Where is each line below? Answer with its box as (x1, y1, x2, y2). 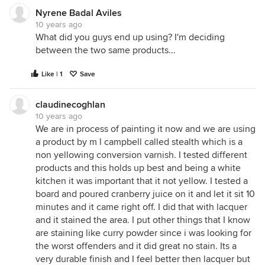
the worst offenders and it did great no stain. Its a (35, 240, 237, 252)
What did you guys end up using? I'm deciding (35, 31, 225, 43)
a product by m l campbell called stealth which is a (35, 136, 243, 148)
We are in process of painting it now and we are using (35, 123, 256, 135)
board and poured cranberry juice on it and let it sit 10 (35, 188, 255, 200)
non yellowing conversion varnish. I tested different (35, 149, 247, 161)
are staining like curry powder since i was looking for (35, 227, 251, 239)
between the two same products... (35, 44, 176, 56)
